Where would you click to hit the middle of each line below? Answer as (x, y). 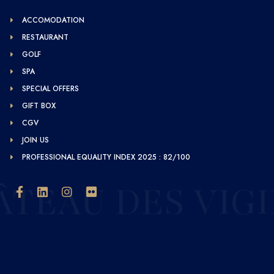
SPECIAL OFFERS (51, 89)
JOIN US (36, 140)
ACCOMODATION (54, 20)
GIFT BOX (39, 106)
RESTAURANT (46, 38)
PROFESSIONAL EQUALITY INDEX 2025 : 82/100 (106, 157)
